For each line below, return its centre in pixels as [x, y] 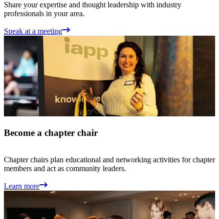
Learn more [22, 186]
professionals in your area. [44, 14]
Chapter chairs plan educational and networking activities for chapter [109, 159]
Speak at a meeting [33, 31]
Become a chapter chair [51, 132]
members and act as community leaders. [65, 168]
